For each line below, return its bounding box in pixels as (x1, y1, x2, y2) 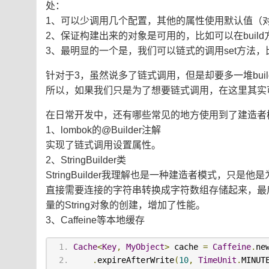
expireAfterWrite (97, 255, 174, 265)
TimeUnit (198, 255, 237, 265)
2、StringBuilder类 (46, 155, 126, 166)
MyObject (125, 242, 165, 252)
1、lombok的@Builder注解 (46, 125, 161, 136)
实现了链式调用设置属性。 (46, 140, 161, 151)
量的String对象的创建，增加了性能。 (46, 200, 205, 211)
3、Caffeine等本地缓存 (46, 215, 145, 226)
